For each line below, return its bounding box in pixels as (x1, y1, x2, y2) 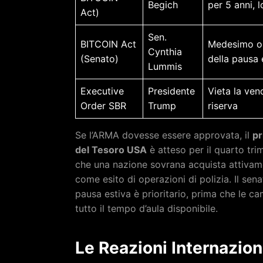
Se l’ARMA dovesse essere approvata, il (75, 129, 252, 141)
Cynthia (148, 45, 182, 58)
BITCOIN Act (80, 38, 136, 50)
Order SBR (80, 99, 126, 112)
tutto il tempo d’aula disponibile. (75, 202, 218, 214)
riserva (208, 99, 238, 112)
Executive (80, 85, 124, 97)
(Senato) (80, 52, 119, 65)
